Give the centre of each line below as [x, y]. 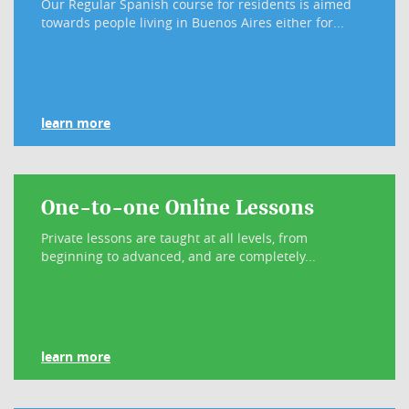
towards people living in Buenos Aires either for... [193, 22]
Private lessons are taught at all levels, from [174, 238]
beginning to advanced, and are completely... [178, 256]
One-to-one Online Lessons [178, 208]
